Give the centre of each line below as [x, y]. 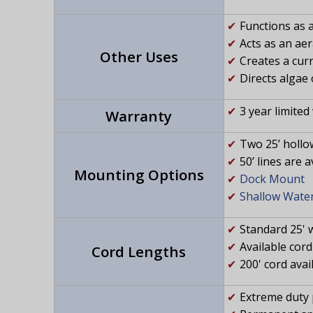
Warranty [139, 116]
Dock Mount [272, 179]
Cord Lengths [139, 252]
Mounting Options [139, 175]
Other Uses [139, 57]
